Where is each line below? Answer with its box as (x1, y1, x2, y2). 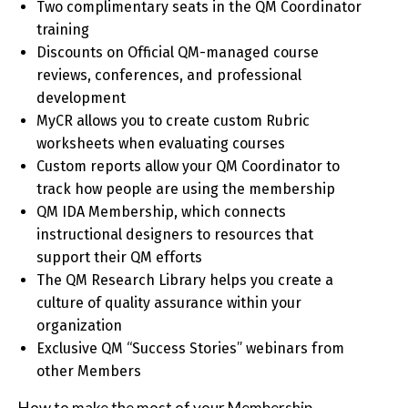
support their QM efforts (36, 249, 202, 267)
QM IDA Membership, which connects (36, 203, 286, 221)
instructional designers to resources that (36, 226, 313, 244)
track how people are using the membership (36, 180, 342, 199)
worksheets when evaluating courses (36, 135, 285, 153)
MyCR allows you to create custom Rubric (36, 112, 310, 130)
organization (36, 317, 122, 335)
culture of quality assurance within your (36, 294, 301, 312)
